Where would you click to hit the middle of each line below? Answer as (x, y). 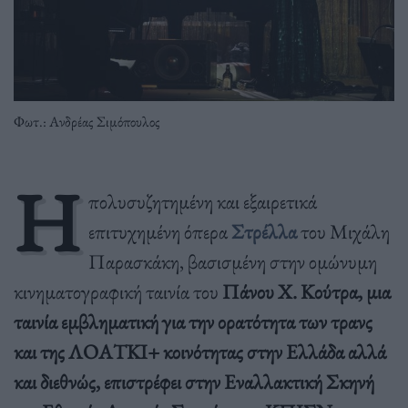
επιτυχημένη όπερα (159, 231)
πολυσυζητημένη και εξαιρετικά (202, 201)
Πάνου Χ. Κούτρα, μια (306, 291)
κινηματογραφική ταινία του (118, 291)
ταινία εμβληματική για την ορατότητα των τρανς (193, 321)
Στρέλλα (265, 231)
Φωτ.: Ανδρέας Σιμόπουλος (87, 121)
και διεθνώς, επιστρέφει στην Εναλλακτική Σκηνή (194, 381)
